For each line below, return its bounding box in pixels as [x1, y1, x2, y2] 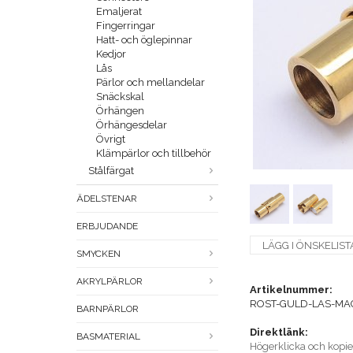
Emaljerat [96, 6, 142, 18]
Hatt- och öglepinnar [96, 34, 192, 46]
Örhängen [96, 105, 144, 117]
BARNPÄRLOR [76, 303, 139, 315]
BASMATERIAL [76, 331, 140, 343]
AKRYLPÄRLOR [76, 276, 143, 288]
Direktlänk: [250, 326, 308, 339]
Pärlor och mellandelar [96, 76, 205, 89]
